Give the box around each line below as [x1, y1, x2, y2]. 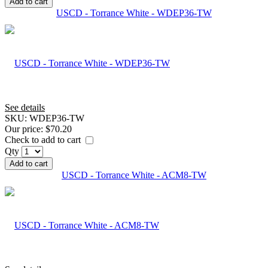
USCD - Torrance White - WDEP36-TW [56, 7, 212, 18]
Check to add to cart [5, 134, 83, 145]
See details [5, 102, 45, 112]
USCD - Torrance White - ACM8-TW [62, 170, 206, 181]
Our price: [5, 123, 45, 134]
